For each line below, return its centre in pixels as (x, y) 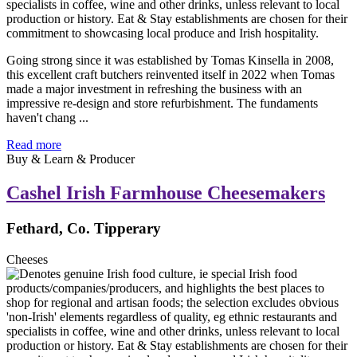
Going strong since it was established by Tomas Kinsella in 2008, (170, 61)
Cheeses (27, 259)
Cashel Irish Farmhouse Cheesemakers (166, 193)
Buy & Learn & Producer (71, 159)
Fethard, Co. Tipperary (84, 228)
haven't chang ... (47, 118)
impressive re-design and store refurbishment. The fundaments (162, 104)
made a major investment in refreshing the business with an (154, 89)
